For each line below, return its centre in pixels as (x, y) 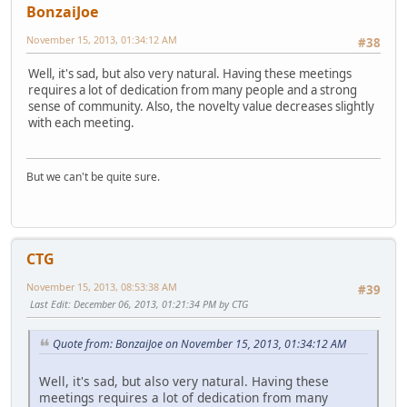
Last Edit (49, 303)
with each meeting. (81, 123)
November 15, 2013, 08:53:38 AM (102, 286)
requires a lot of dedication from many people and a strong (193, 90)
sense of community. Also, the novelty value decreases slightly (201, 107)
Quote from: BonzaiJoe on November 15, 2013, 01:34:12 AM (199, 344)
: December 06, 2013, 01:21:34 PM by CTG (158, 303)
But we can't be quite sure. (93, 176)
